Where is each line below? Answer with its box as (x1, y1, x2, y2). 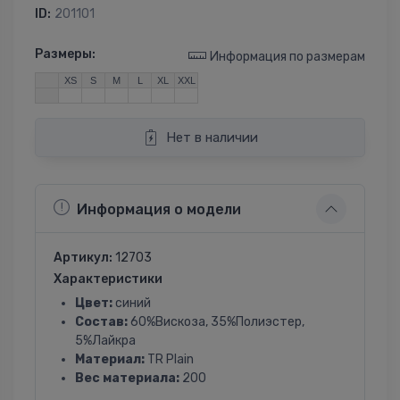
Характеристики (54, 271, 162, 287)
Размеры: (35, 46, 96, 62)
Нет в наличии (165, 129, 258, 146)
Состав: (75, 314, 128, 330)
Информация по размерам (210, 49, 365, 65)
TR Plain (145, 352, 194, 368)
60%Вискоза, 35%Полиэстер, (128, 314, 304, 330)
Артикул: (54, 250, 115, 266)
